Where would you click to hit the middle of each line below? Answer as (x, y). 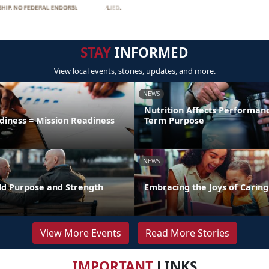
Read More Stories (187, 233)
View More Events (80, 233)
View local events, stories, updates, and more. (134, 71)
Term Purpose (174, 120)
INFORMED (150, 53)
